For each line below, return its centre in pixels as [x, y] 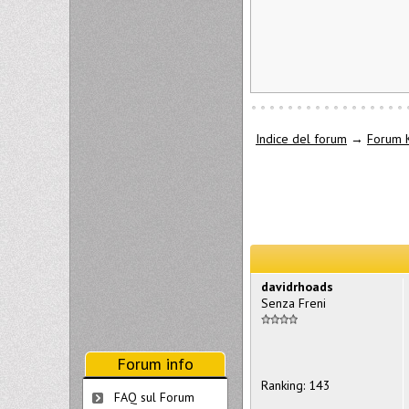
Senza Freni [294, 303]
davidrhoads [297, 286]
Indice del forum [301, 139]
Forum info [155, 364]
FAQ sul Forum [154, 397]
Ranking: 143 [296, 385]
